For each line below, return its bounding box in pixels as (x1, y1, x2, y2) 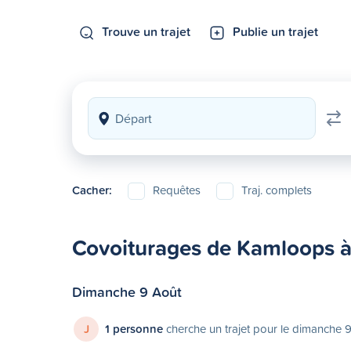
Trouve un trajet (102, 23, 190, 40)
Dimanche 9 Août (72, 281, 182, 302)
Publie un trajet (233, 23, 318, 40)
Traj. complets (241, 182, 312, 198)
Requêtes (153, 182, 201, 198)
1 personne (105, 320, 163, 337)
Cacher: (72, 182, 112, 198)
